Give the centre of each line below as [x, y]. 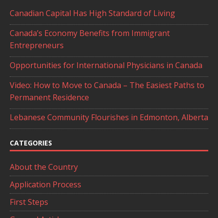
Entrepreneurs [37, 45]
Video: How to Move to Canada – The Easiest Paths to [107, 85]
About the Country [44, 167]
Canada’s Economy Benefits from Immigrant [90, 33]
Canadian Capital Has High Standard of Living [92, 13]
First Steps [29, 202]
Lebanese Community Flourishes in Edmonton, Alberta [109, 117]
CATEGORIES [31, 143]
